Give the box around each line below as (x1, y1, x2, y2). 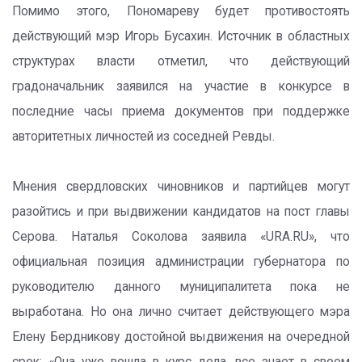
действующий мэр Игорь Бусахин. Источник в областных (12, 29, 350, 44)
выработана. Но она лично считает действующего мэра (12, 305, 350, 319)
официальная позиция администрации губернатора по (12, 255, 350, 269)
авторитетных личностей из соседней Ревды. (12, 129, 275, 144)
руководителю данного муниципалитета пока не (12, 280, 350, 294)
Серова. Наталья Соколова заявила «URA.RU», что (12, 229, 350, 244)
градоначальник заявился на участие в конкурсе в (12, 79, 350, 94)
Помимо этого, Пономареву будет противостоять (12, 4, 350, 19)
